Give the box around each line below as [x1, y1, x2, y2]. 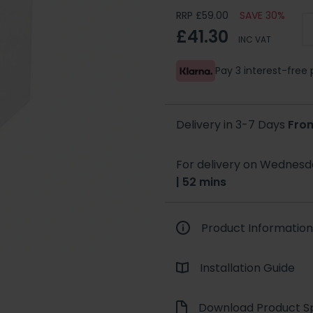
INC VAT [238, 33, 271, 45]
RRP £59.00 [176, 8, 228, 22]
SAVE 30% [240, 8, 285, 22]
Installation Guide [200, 259, 295, 276]
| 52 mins [176, 173, 226, 190]
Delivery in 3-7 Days [176, 116, 288, 133]
